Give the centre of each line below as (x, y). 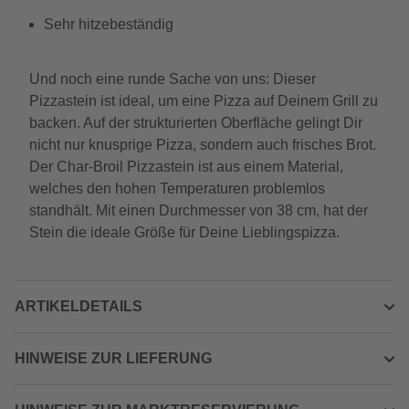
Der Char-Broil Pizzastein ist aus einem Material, (186, 167)
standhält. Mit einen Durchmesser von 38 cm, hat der (199, 210)
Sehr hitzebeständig (109, 24)
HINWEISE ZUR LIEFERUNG (113, 358)
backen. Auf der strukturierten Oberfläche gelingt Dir (196, 123)
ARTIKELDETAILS (79, 306)
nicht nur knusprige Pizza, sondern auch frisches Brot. (203, 145)
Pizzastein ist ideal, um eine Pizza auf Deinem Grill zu (204, 101)
